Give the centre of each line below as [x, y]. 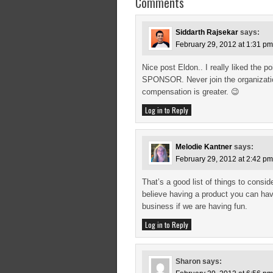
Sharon [188, 261]
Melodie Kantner [204, 147]
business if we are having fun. [195, 206]
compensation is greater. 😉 [191, 92]
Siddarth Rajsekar [207, 32]
